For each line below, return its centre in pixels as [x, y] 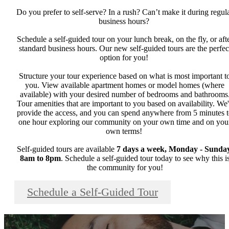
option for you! [125, 58]
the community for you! [125, 168]
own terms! [125, 131]
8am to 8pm [40, 158]
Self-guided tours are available [67, 149]
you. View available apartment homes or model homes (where [125, 85]
